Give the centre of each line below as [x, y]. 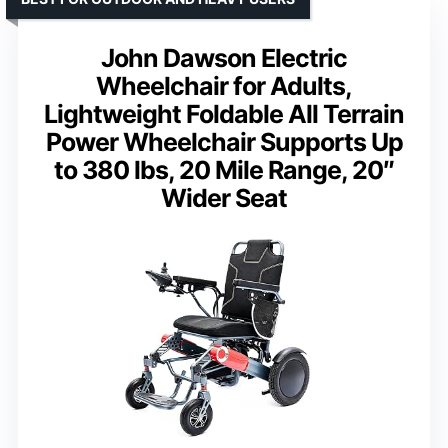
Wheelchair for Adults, [224, 86]
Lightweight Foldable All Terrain [224, 114]
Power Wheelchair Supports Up [224, 142]
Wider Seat [224, 198]
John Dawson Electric [224, 58]
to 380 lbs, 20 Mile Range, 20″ [224, 170]
